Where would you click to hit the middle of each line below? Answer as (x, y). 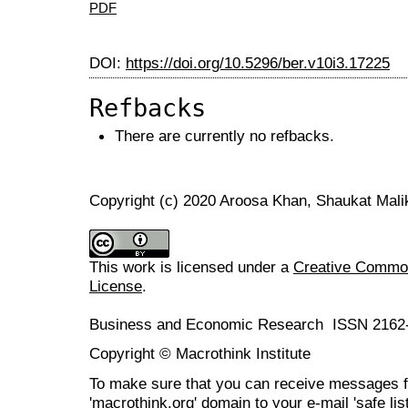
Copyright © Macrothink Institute (200, 354)
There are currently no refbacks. (224, 135)
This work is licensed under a (191, 267)
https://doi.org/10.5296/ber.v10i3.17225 (258, 62)
